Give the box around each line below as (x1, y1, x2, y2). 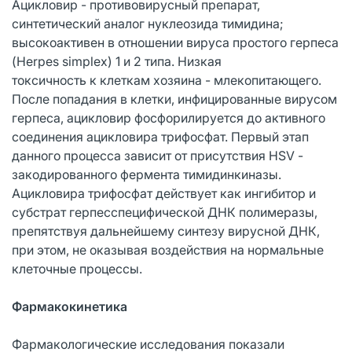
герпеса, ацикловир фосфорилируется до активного (12, 109, 325, 126)
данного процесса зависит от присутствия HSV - (12, 147, 303, 163)
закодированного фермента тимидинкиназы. (12, 166, 281, 182)
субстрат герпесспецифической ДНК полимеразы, (12, 203, 317, 220)
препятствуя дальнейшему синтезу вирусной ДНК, (12, 222, 320, 239)
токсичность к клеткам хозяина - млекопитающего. (12, 71, 321, 88)
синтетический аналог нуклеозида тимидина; (12, 15, 284, 31)
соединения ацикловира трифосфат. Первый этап (12, 128, 309, 145)
